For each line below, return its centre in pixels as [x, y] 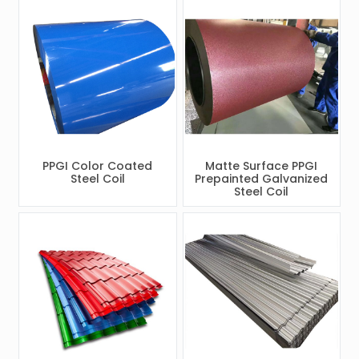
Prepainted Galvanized [262, 178]
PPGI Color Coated [98, 165]
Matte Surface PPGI [262, 165]
